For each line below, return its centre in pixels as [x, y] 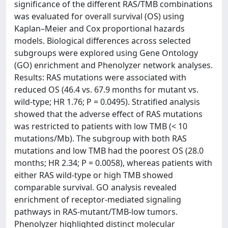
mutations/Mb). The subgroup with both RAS [101, 138]
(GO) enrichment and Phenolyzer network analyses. [113, 65]
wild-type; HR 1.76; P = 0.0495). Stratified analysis [107, 102]
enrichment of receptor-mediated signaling [98, 199]
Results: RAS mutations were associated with [100, 77]
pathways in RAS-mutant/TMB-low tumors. [96, 212]
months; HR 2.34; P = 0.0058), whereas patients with [113, 163]
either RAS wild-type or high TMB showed [94, 175]
